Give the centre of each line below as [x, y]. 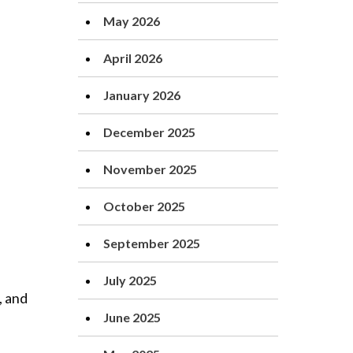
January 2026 [142, 95]
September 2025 [152, 243]
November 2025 [150, 169]
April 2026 [133, 58]
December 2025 [149, 132]
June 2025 [132, 317]
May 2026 [132, 21]
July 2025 [130, 280]
